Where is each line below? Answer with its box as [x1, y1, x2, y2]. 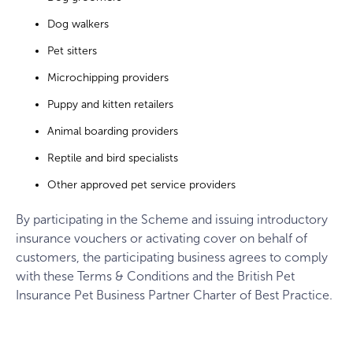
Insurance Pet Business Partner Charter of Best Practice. [16, 288, 333, 303]
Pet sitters [47, 43, 97, 58]
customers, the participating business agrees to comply [16, 250, 328, 266]
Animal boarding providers [47, 124, 178, 138]
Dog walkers [47, 17, 109, 31]
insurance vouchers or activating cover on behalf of [16, 231, 307, 247]
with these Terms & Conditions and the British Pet [16, 269, 295, 284]
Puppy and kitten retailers [47, 97, 173, 111]
